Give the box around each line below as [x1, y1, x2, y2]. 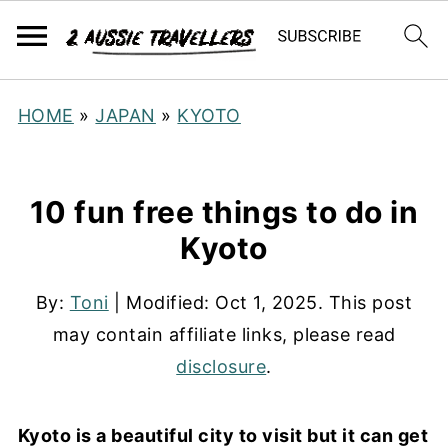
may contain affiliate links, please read [52, 324, 396, 345]
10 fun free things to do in [29, 194, 419, 230]
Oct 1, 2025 [215, 292, 318, 313]
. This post [317, 292, 413, 313]
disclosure [176, 356, 267, 377]
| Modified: [108, 292, 216, 313]
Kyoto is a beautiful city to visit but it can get [17, 425, 429, 446]
